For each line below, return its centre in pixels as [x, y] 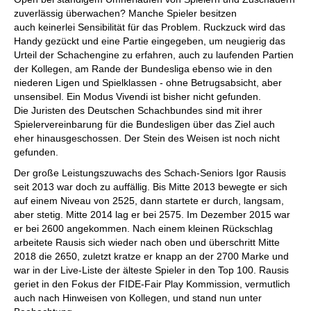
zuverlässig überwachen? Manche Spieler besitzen [125, 13]
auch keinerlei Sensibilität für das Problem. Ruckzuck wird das [150, 27]
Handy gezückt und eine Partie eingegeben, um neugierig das [150, 41]
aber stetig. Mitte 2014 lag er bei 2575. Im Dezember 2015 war [152, 215]
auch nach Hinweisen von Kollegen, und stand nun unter [138, 298]
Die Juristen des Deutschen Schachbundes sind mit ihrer [138, 110]
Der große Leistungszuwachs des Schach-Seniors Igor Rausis [150, 173]
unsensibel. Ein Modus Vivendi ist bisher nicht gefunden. [137, 96]
